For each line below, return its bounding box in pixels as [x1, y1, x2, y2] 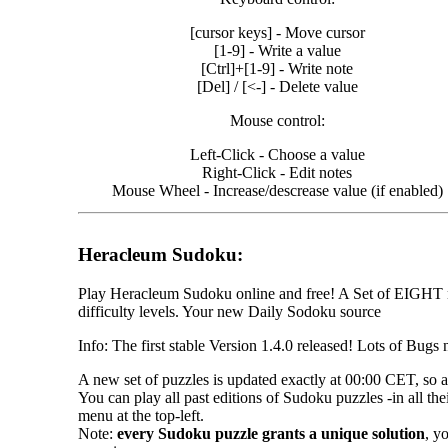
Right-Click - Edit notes [202, 163, 352, 181]
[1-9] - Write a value [213, 41, 341, 59]
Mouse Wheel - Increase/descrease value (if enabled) [111, 181, 443, 199]
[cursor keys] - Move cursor [189, 23, 365, 41]
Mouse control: [229, 111, 325, 129]
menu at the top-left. [78, 407, 204, 425]
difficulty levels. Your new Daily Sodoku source [78, 303, 381, 321]
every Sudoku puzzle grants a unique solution [117, 425, 425, 443]
